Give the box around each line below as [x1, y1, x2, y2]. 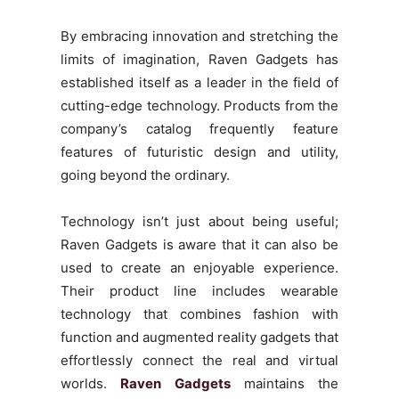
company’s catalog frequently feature [61, 119, 338, 137]
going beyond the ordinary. [61, 166, 230, 183]
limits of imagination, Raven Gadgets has [61, 50, 338, 68]
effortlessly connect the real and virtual [61, 351, 338, 369]
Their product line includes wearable [61, 281, 338, 299]
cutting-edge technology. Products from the [61, 96, 338, 114]
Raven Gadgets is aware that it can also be [61, 235, 338, 253]
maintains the [230, 374, 338, 392]
